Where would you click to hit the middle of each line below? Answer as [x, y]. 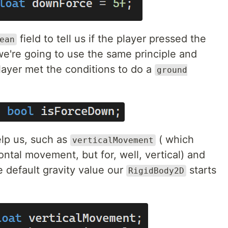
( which [175, 139]
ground [172, 70]
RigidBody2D [156, 171]
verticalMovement [113, 140]
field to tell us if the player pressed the [111, 39]
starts [201, 170]
